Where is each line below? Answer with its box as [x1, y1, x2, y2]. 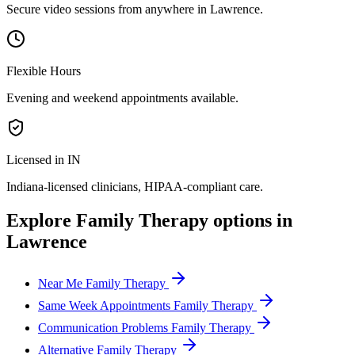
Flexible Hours [6, 63, 81, 78]
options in [208, 209, 292, 231]
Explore [6, 209, 76, 231]
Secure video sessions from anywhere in [6, 2, 210, 16]
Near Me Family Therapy [38, 276, 166, 290]
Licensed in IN [6, 152, 81, 166]
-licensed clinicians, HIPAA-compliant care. [44, 179, 263, 193]
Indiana [6, 179, 44, 193]
